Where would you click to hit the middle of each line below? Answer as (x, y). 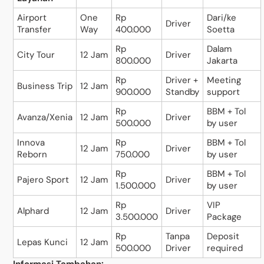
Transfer (34, 29)
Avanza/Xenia (45, 117)
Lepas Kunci (43, 242)
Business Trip (45, 86)
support (224, 92)
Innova (31, 142)
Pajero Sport (43, 179)
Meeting (224, 80)
